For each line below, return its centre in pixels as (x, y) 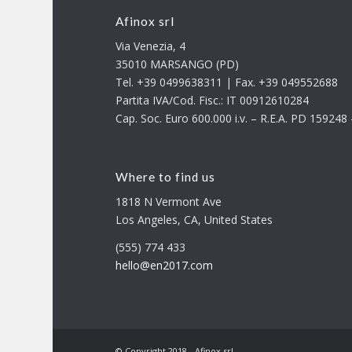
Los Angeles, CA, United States (194, 219)
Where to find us (166, 176)
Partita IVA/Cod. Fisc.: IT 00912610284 (213, 100)
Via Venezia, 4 (151, 46)
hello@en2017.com (165, 265)
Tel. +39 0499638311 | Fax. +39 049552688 (227, 82)
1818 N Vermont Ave (169, 201)
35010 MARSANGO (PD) (178, 64)
